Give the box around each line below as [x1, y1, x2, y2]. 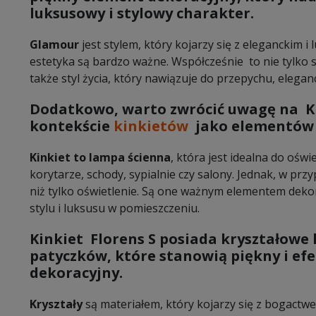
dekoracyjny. [30, 262, 123, 282]
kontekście [30, 116, 114, 135]
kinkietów [114, 116, 195, 135]
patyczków [30, 245, 107, 265]
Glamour [30, 36, 79, 52]
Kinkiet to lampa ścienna [30, 149, 171, 165]
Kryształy [30, 296, 83, 312]
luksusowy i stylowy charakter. [30, 3, 254, 23]
